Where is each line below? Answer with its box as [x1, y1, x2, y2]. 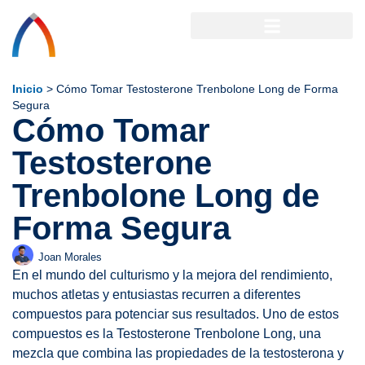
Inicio [12, 83, 43, 96]
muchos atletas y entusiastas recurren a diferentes [12, 287, 301, 301]
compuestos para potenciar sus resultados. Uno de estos [12, 306, 339, 321]
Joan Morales [38, 251, 102, 264]
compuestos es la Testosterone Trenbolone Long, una [12, 326, 321, 341]
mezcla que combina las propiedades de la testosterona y [12, 345, 344, 360]
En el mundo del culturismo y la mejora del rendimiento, [12, 267, 332, 282]
